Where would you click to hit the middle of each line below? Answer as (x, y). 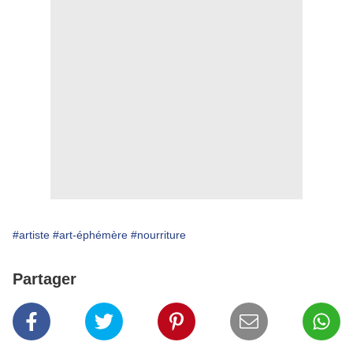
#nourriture (158, 235)
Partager (45, 279)
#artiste (31, 235)
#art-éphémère (90, 235)
